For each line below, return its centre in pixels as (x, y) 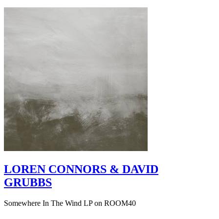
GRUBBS (28, 182)
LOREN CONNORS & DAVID (81, 169)
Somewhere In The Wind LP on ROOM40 (70, 203)
